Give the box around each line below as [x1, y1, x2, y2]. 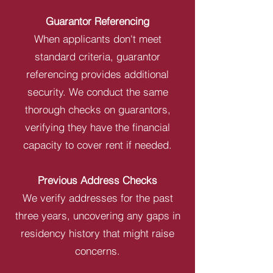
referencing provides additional [26, 68, 169, 80]
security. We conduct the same [27, 85, 168, 98]
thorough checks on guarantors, [24, 103, 171, 116]
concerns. [75, 244, 120, 257]
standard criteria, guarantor [35, 50, 160, 63]
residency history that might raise [21, 227, 174, 239]
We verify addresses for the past [22, 191, 173, 204]
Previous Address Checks [38, 174, 157, 186]
